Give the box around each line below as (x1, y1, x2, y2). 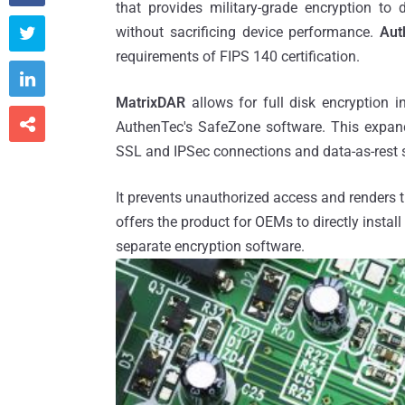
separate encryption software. (116, 238, 305, 255)
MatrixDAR (116, 94, 185, 111)
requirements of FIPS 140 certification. (116, 48, 360, 65)
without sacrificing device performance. (116, 24, 374, 41)
